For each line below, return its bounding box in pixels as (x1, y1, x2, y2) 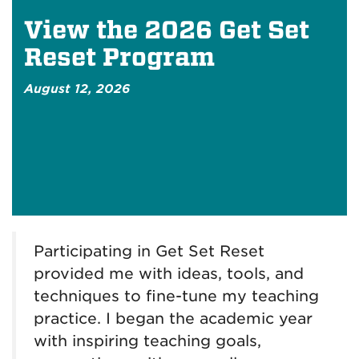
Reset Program (24, 43, 215, 71)
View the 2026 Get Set (24, 16, 309, 44)
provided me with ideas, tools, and (34, 264, 304, 283)
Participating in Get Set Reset (34, 242, 264, 260)
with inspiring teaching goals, (34, 332, 261, 350)
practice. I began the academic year (34, 309, 313, 328)
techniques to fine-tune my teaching (34, 287, 319, 305)
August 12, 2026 (24, 82, 130, 96)
